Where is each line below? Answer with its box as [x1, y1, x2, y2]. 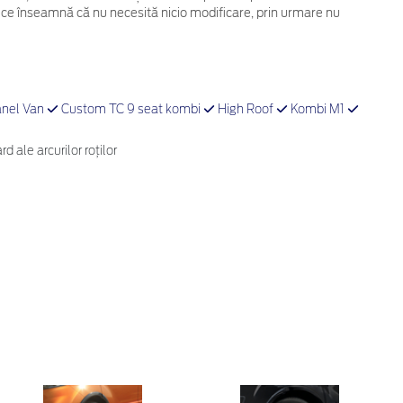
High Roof [214, 104, 276, 117]
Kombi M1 [287, 104, 347, 117]
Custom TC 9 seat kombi [58, 104, 203, 117]
